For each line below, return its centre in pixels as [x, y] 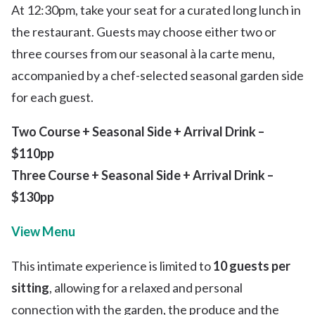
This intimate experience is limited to [112, 266]
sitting [30, 288]
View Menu [43, 232]
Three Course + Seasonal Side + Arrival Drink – [142, 175]
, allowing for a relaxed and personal [146, 288]
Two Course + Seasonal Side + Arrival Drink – [138, 132]
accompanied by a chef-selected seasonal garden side [157, 76]
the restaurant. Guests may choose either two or [144, 32]
